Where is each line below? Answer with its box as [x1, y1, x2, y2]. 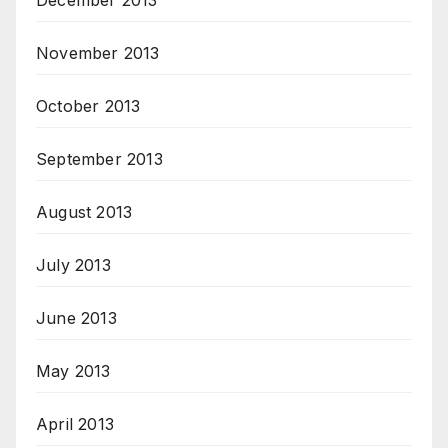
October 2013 [36, 96, 141, 117]
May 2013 [36, 361, 111, 382]
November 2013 [36, 43, 160, 64]
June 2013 [36, 308, 117, 329]
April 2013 [36, 414, 114, 435]
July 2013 [36, 255, 111, 276]
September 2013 [36, 149, 163, 170]
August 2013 [36, 202, 133, 223]
